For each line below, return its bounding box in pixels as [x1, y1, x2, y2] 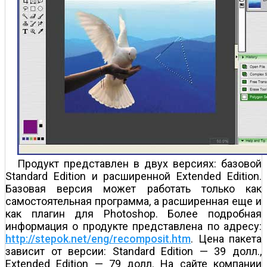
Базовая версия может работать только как [5, 182, 262, 195]
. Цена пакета [191, 232, 262, 246]
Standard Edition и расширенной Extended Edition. [5, 170, 262, 183]
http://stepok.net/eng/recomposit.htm [5, 232, 191, 246]
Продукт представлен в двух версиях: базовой [17, 157, 262, 170]
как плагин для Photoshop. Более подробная [5, 207, 262, 221]
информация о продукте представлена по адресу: [5, 220, 262, 233]
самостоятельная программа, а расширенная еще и [5, 195, 262, 208]
